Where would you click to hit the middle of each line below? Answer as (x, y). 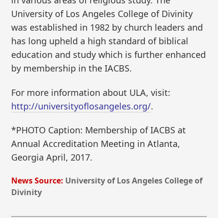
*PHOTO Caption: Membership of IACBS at (99, 130)
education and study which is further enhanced (109, 55)
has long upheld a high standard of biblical (100, 41)
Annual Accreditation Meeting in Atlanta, (96, 144)
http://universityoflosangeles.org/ (81, 106)
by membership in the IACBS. (72, 68)
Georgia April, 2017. (52, 157)
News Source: (37, 181)
